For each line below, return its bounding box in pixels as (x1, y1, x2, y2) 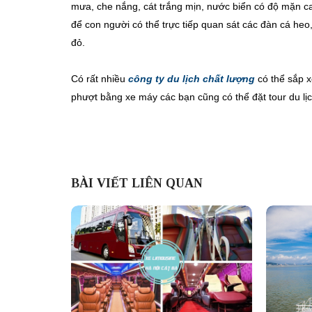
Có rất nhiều (71, 72, 128, 84)
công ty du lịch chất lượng (128, 72, 255, 84)
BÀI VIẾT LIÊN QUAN (71, 175, 203, 190)
